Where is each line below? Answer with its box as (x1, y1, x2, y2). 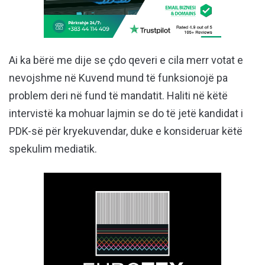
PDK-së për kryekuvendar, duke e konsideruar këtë (9, 125, 243, 138)
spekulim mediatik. (9, 143, 97, 156)
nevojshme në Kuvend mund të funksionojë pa (9, 72, 228, 85)
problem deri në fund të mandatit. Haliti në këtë (9, 89, 228, 102)
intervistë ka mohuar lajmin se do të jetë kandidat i (9, 107, 243, 120)
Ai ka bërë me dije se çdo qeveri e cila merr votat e (9, 54, 243, 67)
